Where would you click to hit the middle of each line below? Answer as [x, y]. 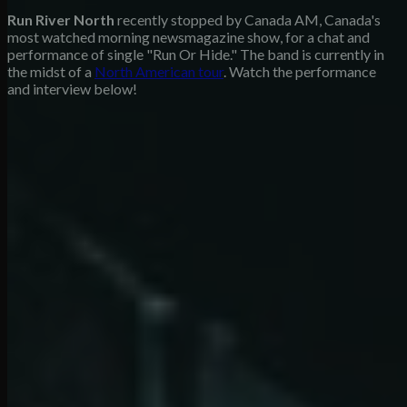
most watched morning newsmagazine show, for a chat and [189, 36]
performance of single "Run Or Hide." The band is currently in [196, 54]
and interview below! [72, 88]
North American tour [159, 71]
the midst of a [51, 71]
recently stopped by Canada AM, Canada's [248, 19]
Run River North [61, 19]
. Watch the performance [300, 71]
